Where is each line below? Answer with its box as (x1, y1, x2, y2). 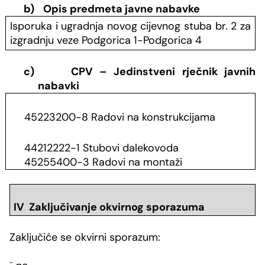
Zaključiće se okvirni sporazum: (9, 230, 160, 244)
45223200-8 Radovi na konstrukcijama (24, 110, 215, 125)
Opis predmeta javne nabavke (43, 2, 200, 17)
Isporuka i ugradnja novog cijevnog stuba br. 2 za (10, 19, 251, 34)
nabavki (38, 79, 79, 93)
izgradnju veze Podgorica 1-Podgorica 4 (10, 33, 202, 48)
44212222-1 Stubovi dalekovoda (24, 141, 179, 156)
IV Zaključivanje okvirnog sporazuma (13, 200, 205, 215)
